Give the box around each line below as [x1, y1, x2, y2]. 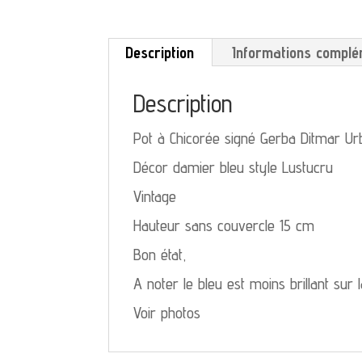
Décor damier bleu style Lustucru [133, 157, 334, 177]
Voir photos [133, 302, 201, 322]
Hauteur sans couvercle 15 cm [133, 215, 315, 235]
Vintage [133, 186, 177, 206]
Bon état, [133, 244, 187, 264]
